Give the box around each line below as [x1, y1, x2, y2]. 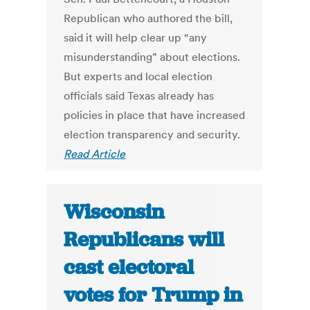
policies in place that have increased [64, 108, 246, 122]
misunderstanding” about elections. [64, 50, 241, 64]
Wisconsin [64, 199, 165, 226]
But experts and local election [64, 69, 213, 84]
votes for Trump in [64, 282, 243, 309]
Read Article [64, 147, 126, 161]
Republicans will [64, 226, 225, 253]
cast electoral [64, 254, 194, 281]
